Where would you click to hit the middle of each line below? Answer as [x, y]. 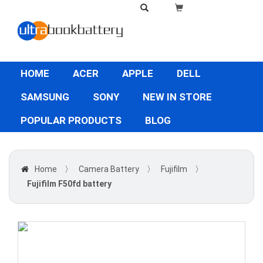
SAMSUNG [45, 97]
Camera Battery [109, 169]
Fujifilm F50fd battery [69, 184]
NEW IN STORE [177, 97]
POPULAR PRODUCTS [71, 120]
